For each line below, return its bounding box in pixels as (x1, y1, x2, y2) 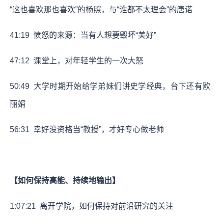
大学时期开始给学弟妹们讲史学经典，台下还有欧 (29, 82, 210, 90)
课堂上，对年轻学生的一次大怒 (29, 56, 143, 65)
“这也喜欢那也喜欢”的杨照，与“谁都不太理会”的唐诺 (10, 5, 192, 14)
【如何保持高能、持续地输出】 (10, 176, 120, 185)
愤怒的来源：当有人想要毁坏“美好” (29, 30, 156, 39)
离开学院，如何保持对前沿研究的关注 (36, 201, 173, 210)
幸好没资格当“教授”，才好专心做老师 (29, 125, 164, 134)
